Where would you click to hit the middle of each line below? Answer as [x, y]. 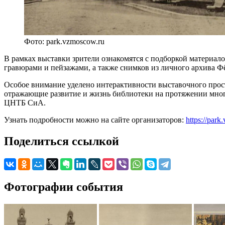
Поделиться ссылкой [62, 141]
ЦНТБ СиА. [25, 102]
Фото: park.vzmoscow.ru [64, 41]
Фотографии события [64, 187]
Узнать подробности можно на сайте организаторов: [95, 120]
